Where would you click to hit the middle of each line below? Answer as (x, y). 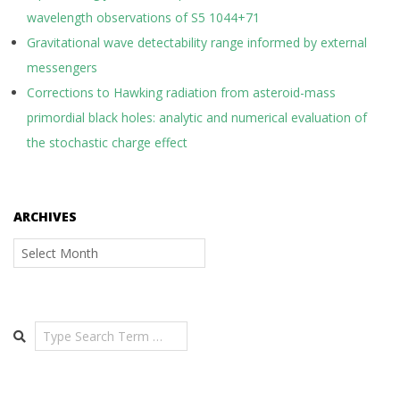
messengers (62, 67)
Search (34, 329)
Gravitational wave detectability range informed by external (197, 42)
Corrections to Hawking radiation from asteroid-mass (181, 92)
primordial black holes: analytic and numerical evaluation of (197, 117)
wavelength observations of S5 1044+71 (143, 17)
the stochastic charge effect (107, 142)
